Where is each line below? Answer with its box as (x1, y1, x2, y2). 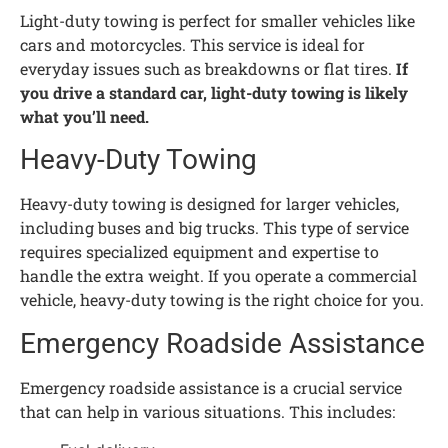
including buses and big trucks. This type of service (20, 217, 409, 239)
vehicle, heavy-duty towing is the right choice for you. (20, 289, 424, 311)
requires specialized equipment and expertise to (20, 241, 379, 263)
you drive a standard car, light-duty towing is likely (20, 81, 408, 103)
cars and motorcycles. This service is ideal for (20, 33, 365, 55)
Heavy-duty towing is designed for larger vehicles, (20, 193, 399, 215)
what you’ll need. (20, 105, 149, 127)
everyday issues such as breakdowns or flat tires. (20, 57, 396, 79)
